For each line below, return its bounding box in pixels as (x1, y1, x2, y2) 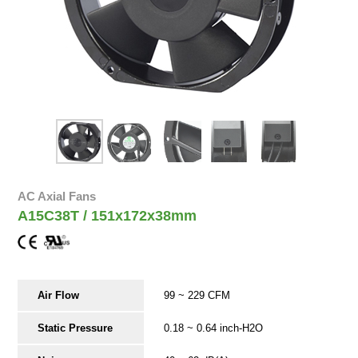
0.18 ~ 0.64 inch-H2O (164, 322, 264, 335)
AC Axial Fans (18, 189, 97, 204)
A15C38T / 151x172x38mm (18, 208, 197, 225)
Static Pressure (38, 322, 113, 335)
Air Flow (38, 289, 80, 302)
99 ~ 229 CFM (164, 289, 231, 302)
